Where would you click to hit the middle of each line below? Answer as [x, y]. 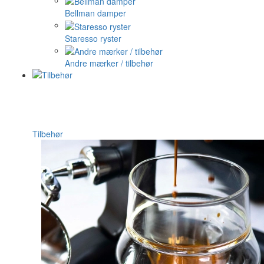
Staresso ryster [93, 38]
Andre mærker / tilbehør [109, 63]
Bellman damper [95, 13]
